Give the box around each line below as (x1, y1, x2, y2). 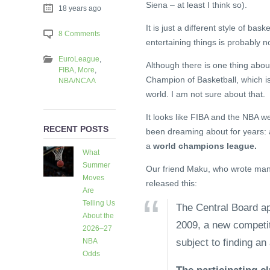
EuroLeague (58, 54, 99, 63)
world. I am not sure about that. (146, 89, 265, 99)
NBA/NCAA (58, 76, 96, 85)
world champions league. (153, 141, 257, 151)
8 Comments (58, 29, 100, 38)
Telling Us (83, 199, 115, 208)
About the (83, 212, 114, 221)
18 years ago (58, 4, 101, 13)
